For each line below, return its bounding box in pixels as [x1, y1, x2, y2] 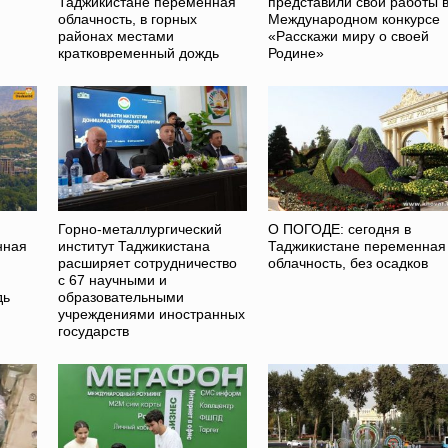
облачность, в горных [58, 11, 198, 28]
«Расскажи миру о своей [267, 28, 429, 45]
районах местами [58, 28, 175, 45]
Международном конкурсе [267, 11, 440, 28]
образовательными [58, 289, 185, 306]
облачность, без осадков [267, 255, 428, 272]
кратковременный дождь [58, 45, 220, 62]
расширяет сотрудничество [58, 255, 238, 272]
